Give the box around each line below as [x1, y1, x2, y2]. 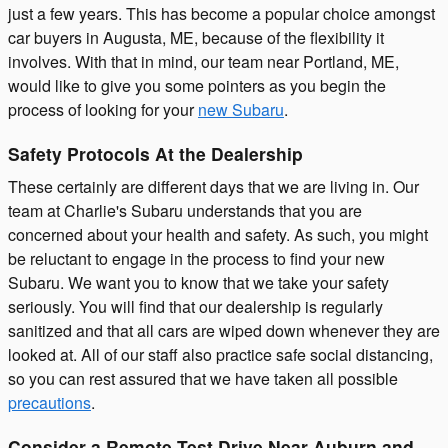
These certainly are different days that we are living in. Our [8, 174, 419, 198]
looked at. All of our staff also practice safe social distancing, [8, 342, 433, 366]
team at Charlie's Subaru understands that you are [8, 198, 362, 222]
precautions [8, 390, 91, 414]
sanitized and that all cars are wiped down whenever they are [8, 318, 440, 342]
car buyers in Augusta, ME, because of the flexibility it [8, 26, 384, 49]
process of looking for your [8, 98, 198, 121]
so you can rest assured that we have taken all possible [8, 366, 398, 390]
